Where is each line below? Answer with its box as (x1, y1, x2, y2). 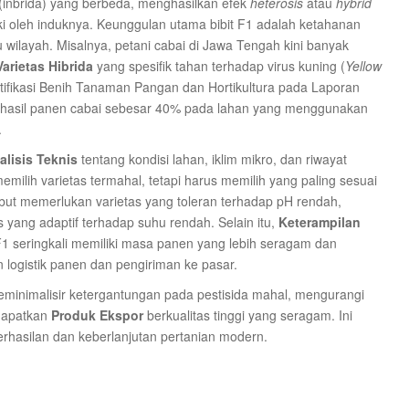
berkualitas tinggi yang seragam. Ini (143, 306, 352, 324)
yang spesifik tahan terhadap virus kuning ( (93, 57, 345, 75)
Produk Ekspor (51, 306, 143, 324)
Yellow (345, 57, 382, 75)
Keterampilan (278, 213, 361, 231)
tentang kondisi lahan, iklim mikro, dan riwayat (78, 150, 347, 168)
